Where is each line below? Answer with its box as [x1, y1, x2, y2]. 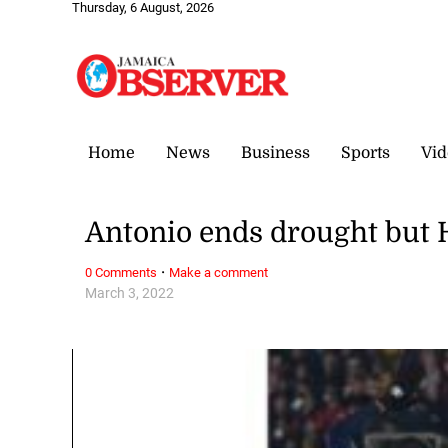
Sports [341, 143, 390, 162]
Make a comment [169, 264, 269, 280]
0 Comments [85, 264, 158, 280]
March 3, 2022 [85, 284, 175, 302]
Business [241, 143, 310, 162]
